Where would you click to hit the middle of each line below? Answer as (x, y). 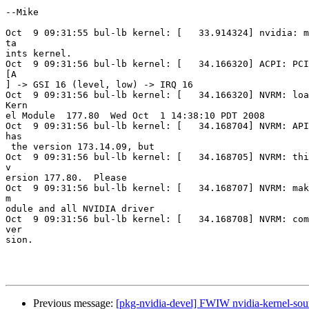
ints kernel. (39, 54)
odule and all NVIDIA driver (80, 209)
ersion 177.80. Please (66, 178)
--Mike (22, 12)
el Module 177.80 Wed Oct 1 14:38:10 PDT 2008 (135, 116)
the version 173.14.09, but (80, 147)
